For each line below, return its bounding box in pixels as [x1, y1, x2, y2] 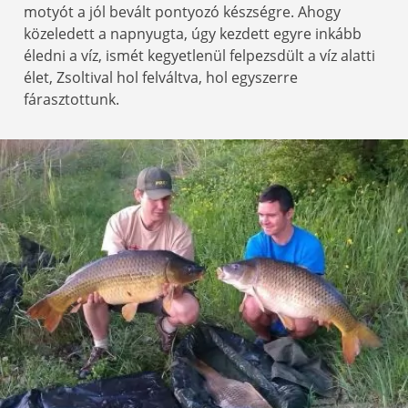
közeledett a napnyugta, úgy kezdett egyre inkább [24, 23, 362, 44]
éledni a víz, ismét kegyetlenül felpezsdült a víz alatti [24, 45, 375, 66]
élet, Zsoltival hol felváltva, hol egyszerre [24, 66, 298, 87]
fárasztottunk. [24, 88, 119, 109]
